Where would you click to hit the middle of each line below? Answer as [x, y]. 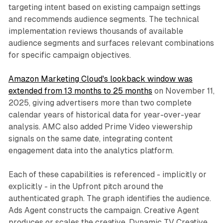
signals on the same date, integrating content [90, 139]
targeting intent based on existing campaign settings [104, 7]
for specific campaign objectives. [69, 55]
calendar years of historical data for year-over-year [105, 115]
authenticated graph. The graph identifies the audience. [110, 199]
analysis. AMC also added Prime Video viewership [100, 127]
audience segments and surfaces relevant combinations [111, 43]
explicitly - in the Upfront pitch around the [86, 187]
